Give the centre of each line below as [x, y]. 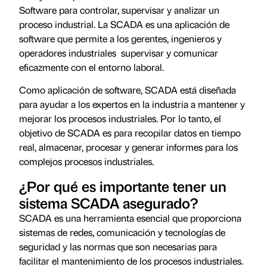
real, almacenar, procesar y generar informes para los [128, 147]
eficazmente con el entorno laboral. [91, 67]
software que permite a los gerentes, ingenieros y [120, 38]
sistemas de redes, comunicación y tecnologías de [122, 232]
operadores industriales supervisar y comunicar [119, 53]
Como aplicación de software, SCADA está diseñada [128, 90]
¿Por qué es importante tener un [123, 186]
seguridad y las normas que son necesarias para [118, 246]
